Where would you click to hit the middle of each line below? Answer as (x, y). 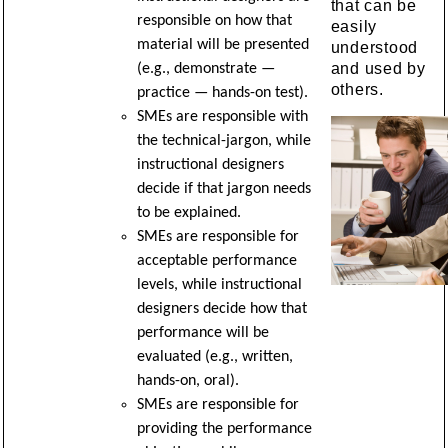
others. (357, 89)
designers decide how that (221, 309)
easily (354, 26)
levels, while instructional (219, 285)
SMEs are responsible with (222, 117)
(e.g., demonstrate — (205, 69)
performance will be (202, 333)
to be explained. (188, 213)
